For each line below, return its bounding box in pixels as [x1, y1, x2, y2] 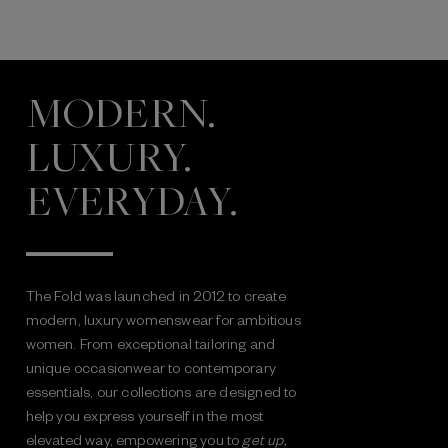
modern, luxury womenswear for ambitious [25, 310, 301, 329]
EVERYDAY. [25, 177, 238, 228]
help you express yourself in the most [25, 406, 264, 425]
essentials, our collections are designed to [25, 382, 297, 401]
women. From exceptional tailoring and [25, 334, 276, 353]
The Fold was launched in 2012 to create [25, 286, 286, 305]
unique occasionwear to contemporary [25, 358, 277, 377]
